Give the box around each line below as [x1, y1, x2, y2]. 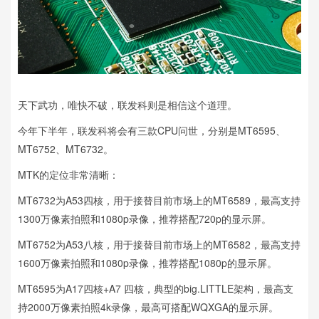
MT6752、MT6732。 [18, 141, 113, 156]
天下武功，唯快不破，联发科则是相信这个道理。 [18, 97, 237, 112]
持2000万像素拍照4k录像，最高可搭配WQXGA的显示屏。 [18, 299, 278, 314]
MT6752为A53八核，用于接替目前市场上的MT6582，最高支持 [18, 236, 300, 251]
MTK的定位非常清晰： [18, 167, 119, 182]
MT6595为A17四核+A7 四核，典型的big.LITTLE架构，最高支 [18, 281, 293, 296]
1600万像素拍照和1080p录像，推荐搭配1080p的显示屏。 [18, 255, 277, 270]
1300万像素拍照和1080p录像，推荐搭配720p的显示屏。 [18, 211, 271, 226]
